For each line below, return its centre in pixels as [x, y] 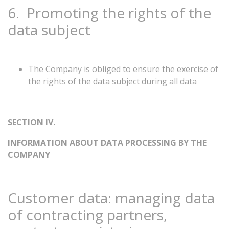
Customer [41, 198]
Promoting [63, 13]
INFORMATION [38, 143]
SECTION [26, 122]
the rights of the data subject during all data [112, 81]
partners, [137, 215]
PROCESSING [151, 143]
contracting [65, 215]
